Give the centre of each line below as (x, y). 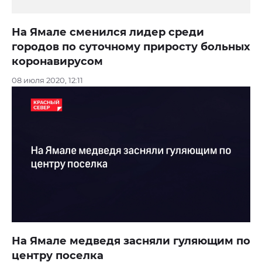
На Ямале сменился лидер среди (108, 32)
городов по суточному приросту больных (131, 47)
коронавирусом (57, 62)
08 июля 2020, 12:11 (47, 80)
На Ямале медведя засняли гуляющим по (131, 241)
